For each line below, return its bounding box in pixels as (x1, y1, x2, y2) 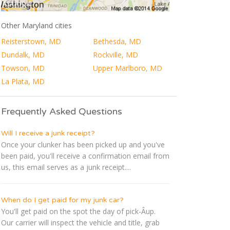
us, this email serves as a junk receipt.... (1, 162, 131, 172)
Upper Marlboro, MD (92, 63, 162, 73)
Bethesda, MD (92, 36, 141, 47)
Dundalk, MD (1, 50, 45, 60)
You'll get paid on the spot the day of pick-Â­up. (1, 206, 156, 217)
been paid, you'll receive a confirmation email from (1, 151, 169, 161)
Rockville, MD (92, 50, 138, 60)
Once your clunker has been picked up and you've (1, 140, 165, 150)
